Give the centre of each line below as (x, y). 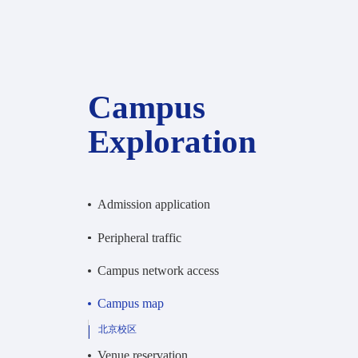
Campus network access (159, 270)
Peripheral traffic (140, 237)
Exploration (173, 141)
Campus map (131, 303)
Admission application (154, 205)
